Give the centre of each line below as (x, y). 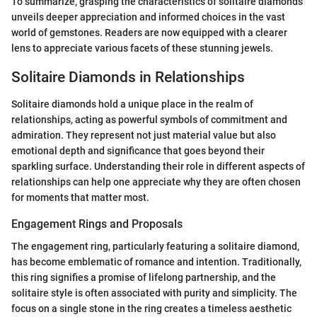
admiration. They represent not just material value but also (144, 135)
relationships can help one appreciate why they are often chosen (156, 182)
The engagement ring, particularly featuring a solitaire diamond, (155, 247)
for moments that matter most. (80, 197)
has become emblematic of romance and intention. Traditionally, (156, 262)
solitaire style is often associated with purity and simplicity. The (154, 293)
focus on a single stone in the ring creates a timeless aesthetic (151, 309)
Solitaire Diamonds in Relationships (128, 77)
